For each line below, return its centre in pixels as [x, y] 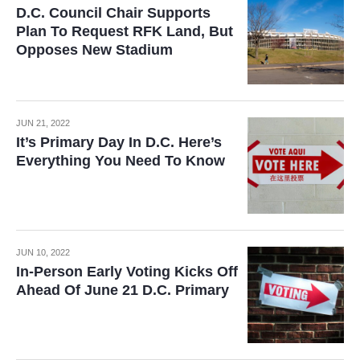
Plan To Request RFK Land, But [125, 31]
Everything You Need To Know [121, 161]
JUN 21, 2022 [43, 123]
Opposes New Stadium [94, 50]
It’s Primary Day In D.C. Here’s [119, 142]
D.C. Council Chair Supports [113, 13]
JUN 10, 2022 [43, 252]
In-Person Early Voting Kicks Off [127, 272]
